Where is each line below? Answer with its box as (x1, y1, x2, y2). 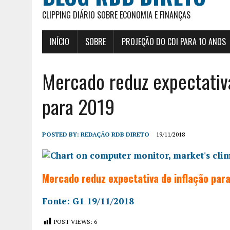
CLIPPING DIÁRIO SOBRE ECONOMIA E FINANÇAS (42, 9, 190, 22)
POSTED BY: (42, 130, 81, 139)
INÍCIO (50, 35, 69, 48)
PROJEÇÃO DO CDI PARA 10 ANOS (122, 35, 226, 48)
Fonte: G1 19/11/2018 (42, 195, 134, 207)
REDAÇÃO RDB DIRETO (81, 130, 149, 139)
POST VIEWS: (54, 218, 92, 226)
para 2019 (42, 92, 114, 121)
